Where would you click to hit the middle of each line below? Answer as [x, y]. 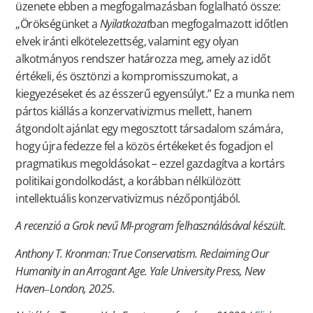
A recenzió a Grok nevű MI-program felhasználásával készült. [151, 226]
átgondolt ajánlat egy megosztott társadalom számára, [150, 129]
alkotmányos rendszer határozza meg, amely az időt [143, 59]
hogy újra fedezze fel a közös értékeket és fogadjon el [144, 146]
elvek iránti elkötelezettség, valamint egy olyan [127, 42]
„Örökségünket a [58, 24]
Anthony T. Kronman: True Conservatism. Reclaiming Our [142, 253]
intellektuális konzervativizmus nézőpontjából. [128, 199]
